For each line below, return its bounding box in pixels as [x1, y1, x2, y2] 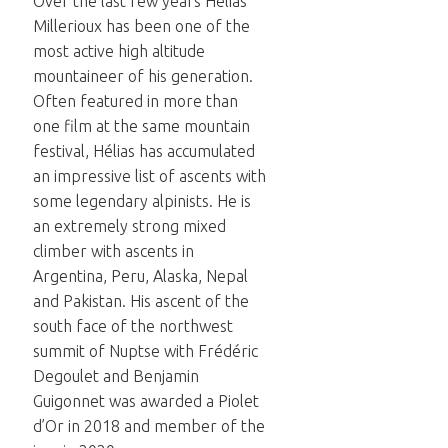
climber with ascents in [33, 242, 194, 260]
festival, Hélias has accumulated [33, 142, 255, 160]
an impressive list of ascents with [33, 167, 266, 185]
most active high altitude [33, 42, 205, 60]
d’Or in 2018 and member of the [33, 417, 265, 435]
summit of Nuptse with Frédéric [33, 342, 258, 360]
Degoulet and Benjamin [33, 367, 199, 385]
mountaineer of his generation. [33, 67, 253, 85]
